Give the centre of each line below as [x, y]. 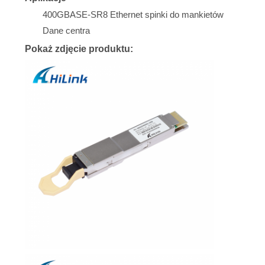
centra [77, 31]
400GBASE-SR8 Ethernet [92, 15]
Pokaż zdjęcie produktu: [79, 49]
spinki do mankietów [184, 15]
